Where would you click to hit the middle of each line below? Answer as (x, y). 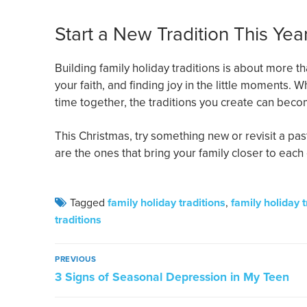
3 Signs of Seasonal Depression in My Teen (172, 277)
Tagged (89, 202)
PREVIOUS (75, 259)
